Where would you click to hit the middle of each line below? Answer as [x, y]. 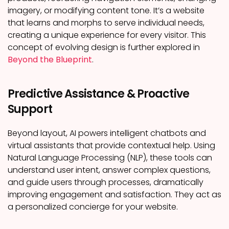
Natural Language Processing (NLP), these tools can [110, 158]
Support [30, 109]
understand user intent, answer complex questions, [109, 170]
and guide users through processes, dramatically [106, 182]
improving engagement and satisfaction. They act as [114, 194]
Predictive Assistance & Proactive [98, 94]
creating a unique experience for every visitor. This [107, 35]
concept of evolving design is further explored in [104, 47]
